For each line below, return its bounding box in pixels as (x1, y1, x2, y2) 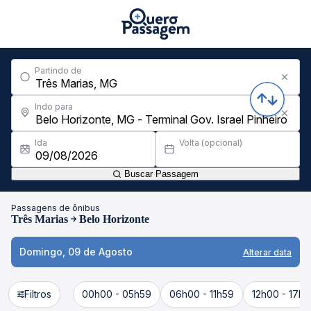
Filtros (24, 288, 51, 300)
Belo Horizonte (79, 213, 149, 225)
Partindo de (35, 65, 82, 76)
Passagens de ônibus (11, 203, 100, 213)
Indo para (35, 101, 73, 112)
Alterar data (243, 246, 292, 258)
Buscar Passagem (121, 169, 199, 179)
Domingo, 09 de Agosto (19, 246, 133, 258)
